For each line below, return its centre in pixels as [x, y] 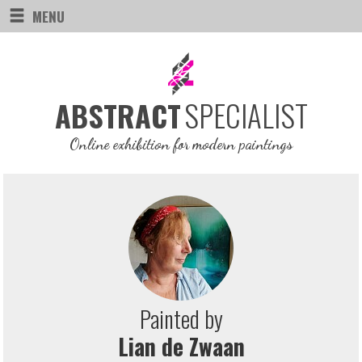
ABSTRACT [118, 116]
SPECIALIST [246, 116]
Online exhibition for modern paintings [181, 144]
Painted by [181, 319]
